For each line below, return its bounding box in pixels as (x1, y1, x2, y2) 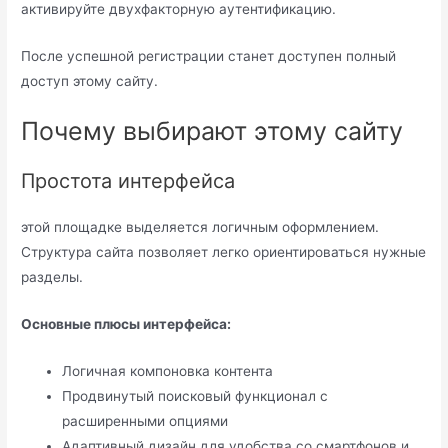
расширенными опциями (62, 413, 229, 430)
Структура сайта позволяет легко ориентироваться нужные (21, 244, 427, 261)
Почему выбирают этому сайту (21, 116, 404, 147)
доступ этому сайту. (21, 72, 159, 89)
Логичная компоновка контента (62, 363, 274, 380)
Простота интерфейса (21, 169, 236, 194)
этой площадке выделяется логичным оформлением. (21, 219, 380, 236)
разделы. (21, 269, 84, 286)
